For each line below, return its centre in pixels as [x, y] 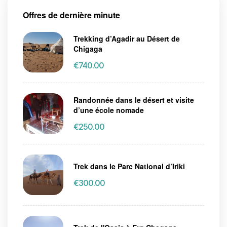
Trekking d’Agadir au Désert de [127, 38]
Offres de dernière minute [71, 15]
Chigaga [88, 48]
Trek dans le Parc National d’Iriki [129, 166]
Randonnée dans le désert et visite [134, 100]
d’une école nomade [109, 110]
